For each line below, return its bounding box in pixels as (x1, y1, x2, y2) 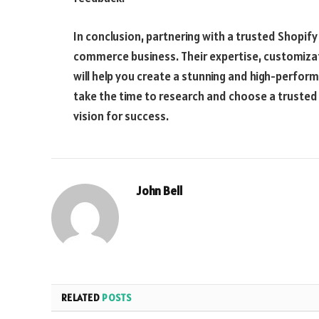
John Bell (137, 182, 183, 199)
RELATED (61, 291, 103, 304)
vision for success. (73, 108, 169, 124)
